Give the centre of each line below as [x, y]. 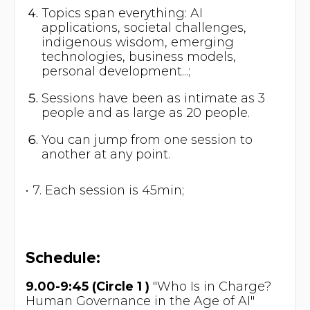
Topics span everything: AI [122, 12]
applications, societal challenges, [144, 27]
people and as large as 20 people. [146, 112]
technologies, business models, [139, 56]
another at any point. [106, 154]
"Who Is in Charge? [210, 286]
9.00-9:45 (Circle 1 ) [87, 286]
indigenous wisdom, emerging [138, 42]
